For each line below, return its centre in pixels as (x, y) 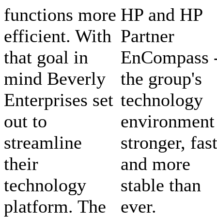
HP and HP (162, 14)
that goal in (46, 57)
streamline (43, 142)
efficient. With (58, 36)
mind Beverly (55, 78)
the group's (161, 78)
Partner (147, 36)
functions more (60, 14)
